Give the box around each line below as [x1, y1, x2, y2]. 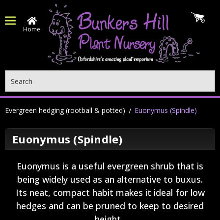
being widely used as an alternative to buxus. [17, 173, 203, 185]
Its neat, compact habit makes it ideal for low [15, 186, 205, 198]
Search [5, 71, 27, 80]
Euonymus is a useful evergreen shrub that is [17, 160, 203, 172]
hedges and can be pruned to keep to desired [16, 199, 204, 212]
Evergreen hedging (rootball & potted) [5, 106, 125, 115]
